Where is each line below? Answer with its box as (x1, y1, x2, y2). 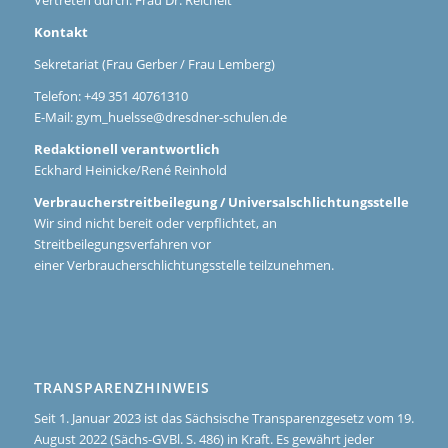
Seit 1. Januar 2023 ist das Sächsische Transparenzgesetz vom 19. (33, 409, 414, 428)
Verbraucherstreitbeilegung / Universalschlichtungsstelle (33, 192, 409, 211)
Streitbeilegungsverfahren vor (33, 234, 211, 253)
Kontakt (33, 22, 88, 41)
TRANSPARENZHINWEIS (33, 378, 210, 398)
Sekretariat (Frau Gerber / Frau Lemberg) (33, 54, 275, 73)
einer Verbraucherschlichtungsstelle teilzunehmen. (33, 255, 334, 274)
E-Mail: (33, 107, 76, 126)
